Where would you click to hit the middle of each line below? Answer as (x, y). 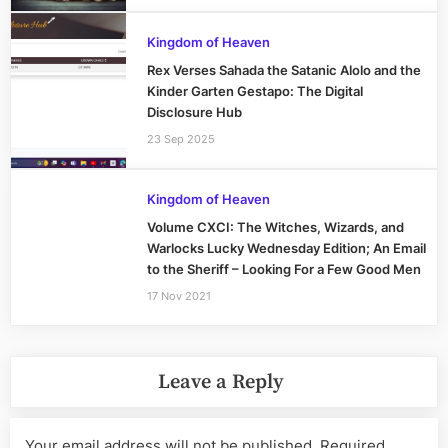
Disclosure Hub (194, 113)
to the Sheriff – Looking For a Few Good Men (283, 270)
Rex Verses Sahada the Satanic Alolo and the (283, 71)
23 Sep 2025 (180, 138)
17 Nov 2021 (178, 295)
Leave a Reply (220, 381)
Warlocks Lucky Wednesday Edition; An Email (286, 249)
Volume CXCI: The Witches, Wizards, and (275, 228)
